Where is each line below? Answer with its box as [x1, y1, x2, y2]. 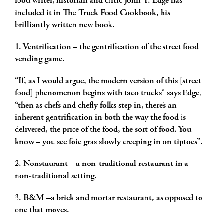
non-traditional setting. [15, 172, 97, 181]
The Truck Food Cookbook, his [63, 9, 170, 18]
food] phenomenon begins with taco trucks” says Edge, [15, 89, 201, 98]
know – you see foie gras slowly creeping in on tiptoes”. [15, 138, 203, 146]
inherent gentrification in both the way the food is [15, 113, 186, 122]
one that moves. [15, 206, 69, 215]
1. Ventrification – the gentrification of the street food [15, 43, 199, 52]
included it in [15, 9, 63, 18]
